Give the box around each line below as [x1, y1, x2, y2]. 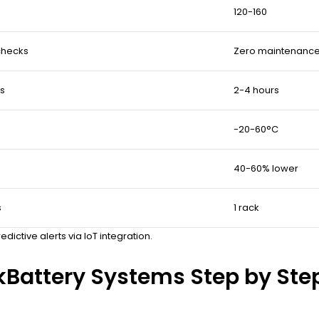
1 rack [234, 201, 259, 215]
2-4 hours [234, 83, 279, 98]
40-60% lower [234, 162, 298, 176]
